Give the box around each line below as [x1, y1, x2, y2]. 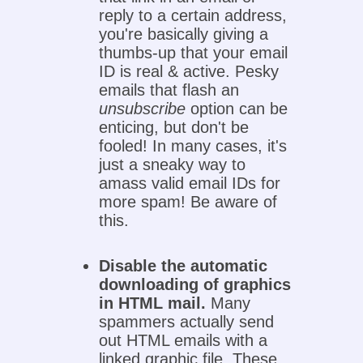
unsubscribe [99, 100, 186, 118]
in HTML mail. [99, 294, 207, 313]
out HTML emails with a [99, 331, 268, 350]
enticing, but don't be [99, 118, 250, 137]
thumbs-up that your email [99, 44, 288, 62]
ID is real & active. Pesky [99, 62, 280, 81]
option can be [186, 100, 288, 118]
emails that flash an [99, 81, 240, 100]
